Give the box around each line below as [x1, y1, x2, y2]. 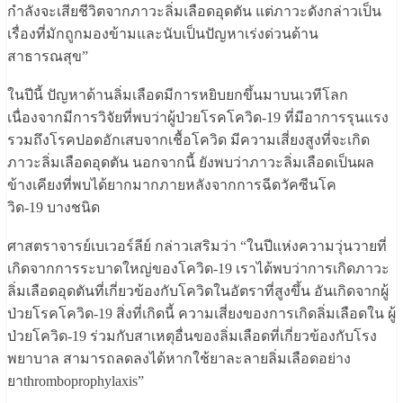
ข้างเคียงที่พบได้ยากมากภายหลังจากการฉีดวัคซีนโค [7, 177, 336, 193]
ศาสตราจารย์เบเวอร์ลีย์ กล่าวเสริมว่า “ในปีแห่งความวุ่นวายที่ [7, 238, 387, 255]
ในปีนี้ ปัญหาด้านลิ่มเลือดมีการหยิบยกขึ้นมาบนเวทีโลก [7, 87, 348, 103]
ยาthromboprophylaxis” [7, 373, 144, 390]
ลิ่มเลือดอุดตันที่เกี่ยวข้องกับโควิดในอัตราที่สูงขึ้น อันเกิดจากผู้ [7, 283, 389, 300]
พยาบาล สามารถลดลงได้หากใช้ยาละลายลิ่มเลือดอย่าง [7, 351, 351, 367]
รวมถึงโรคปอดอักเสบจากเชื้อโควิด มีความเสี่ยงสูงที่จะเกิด [7, 132, 370, 148]
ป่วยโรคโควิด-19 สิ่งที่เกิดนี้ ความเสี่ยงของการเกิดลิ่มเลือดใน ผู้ [7, 306, 396, 322]
